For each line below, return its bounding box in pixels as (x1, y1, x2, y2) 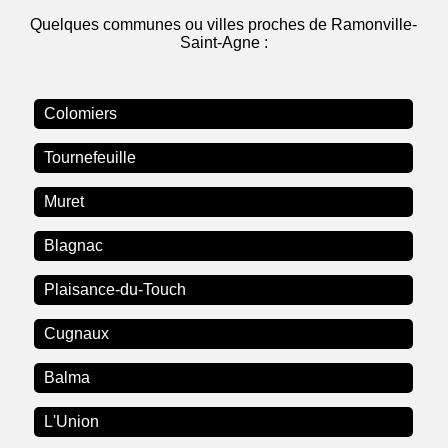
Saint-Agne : (179, 34, 268, 52)
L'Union (44, 413, 100, 431)
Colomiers (44, 105, 118, 123)
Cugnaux (44, 325, 110, 343)
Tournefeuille (44, 149, 137, 167)
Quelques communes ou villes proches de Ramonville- (30, 16, 418, 34)
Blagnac (44, 237, 104, 255)
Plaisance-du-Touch (44, 281, 187, 299)
